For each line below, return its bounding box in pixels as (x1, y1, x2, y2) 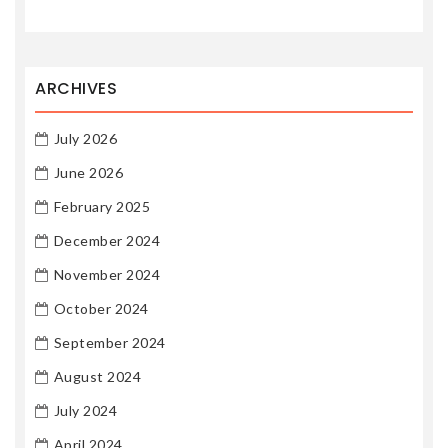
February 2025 (53, 198, 150, 216)
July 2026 (53, 130, 117, 148)
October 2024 (53, 300, 149, 318)
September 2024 (53, 334, 166, 352)
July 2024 (53, 402, 117, 420)
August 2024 (53, 368, 141, 386)
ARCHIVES (35, 77, 117, 101)
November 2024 (53, 266, 160, 284)
